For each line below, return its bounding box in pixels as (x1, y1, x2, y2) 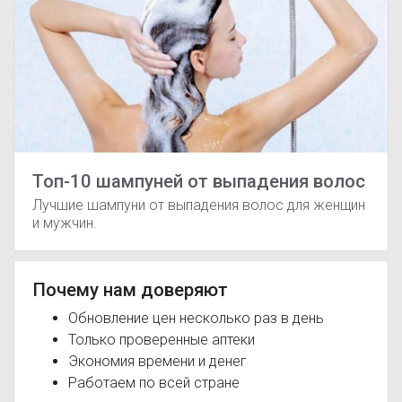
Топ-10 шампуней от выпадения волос (32, 170, 365, 192)
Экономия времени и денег (68, 352, 247, 370)
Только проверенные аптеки (68, 330, 255, 348)
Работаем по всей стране (68, 373, 240, 391)
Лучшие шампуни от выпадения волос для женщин (32, 196, 365, 214)
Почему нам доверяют (32, 278, 228, 301)
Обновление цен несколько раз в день (68, 309, 324, 327)
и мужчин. (32, 214, 97, 232)
